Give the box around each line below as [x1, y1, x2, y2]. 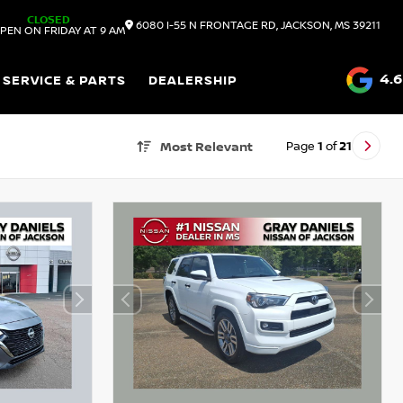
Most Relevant [159, 139, 253, 155]
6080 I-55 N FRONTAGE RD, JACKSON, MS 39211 [133, 18, 381, 32]
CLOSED [26, 13, 70, 27]
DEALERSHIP [148, 73, 237, 88]
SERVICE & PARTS [2, 73, 126, 88]
